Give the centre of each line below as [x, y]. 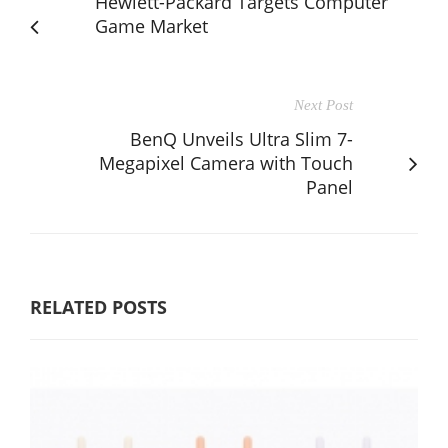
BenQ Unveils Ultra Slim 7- [241, 138]
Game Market [151, 25]
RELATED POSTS [98, 306]
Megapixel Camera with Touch [226, 162]
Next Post [323, 104]
